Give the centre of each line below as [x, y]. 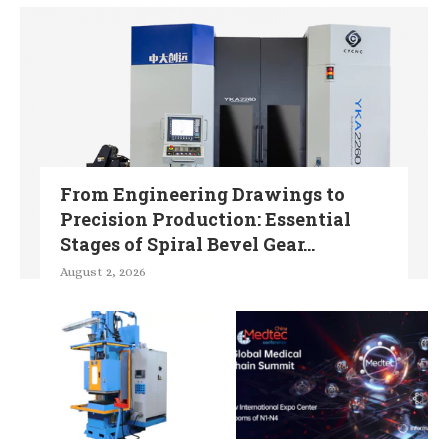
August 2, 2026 [103, 271]
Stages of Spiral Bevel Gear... [187, 244]
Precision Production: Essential [205, 219]
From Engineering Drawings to [202, 194]
